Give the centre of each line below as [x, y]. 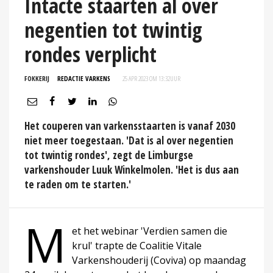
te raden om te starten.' [78, 184]
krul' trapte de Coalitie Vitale [137, 245]
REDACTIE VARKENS [84, 78]
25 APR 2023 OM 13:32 [146, 78]
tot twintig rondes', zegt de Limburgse [109, 155]
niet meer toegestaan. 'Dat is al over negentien [129, 140]
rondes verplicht [90, 54]
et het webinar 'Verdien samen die [150, 231]
